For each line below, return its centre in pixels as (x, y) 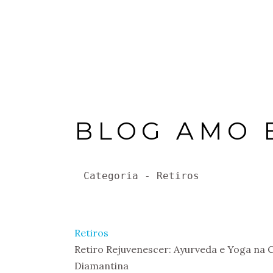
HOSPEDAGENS (163, 30)
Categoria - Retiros (141, 176)
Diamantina (101, 266)
